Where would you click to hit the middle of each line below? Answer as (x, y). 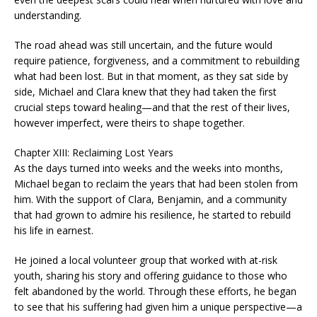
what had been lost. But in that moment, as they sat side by (151, 76)
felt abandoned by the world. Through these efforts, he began (155, 291)
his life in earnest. (54, 230)
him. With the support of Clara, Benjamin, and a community (150, 199)
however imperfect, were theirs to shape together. (129, 123)
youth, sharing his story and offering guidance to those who (151, 276)
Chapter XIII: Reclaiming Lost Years (94, 152)
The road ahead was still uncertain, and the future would (143, 45)
